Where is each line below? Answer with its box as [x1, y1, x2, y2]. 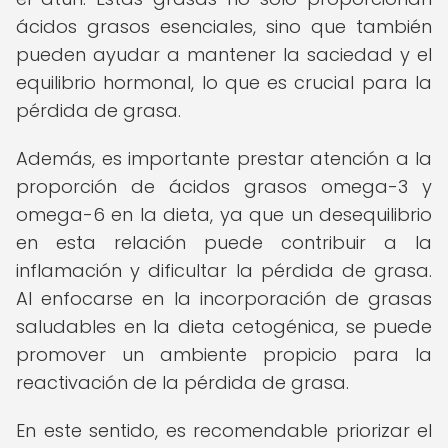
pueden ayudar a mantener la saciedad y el [16, 42, 432, 67]
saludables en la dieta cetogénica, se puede [16, 314, 432, 339]
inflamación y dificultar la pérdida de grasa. [16, 258, 432, 283]
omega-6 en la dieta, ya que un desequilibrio [16, 202, 432, 227]
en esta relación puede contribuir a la [16, 230, 432, 255]
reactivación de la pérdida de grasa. [16, 370, 349, 395]
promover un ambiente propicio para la [16, 342, 432, 367]
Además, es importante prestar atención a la [16, 146, 432, 171]
